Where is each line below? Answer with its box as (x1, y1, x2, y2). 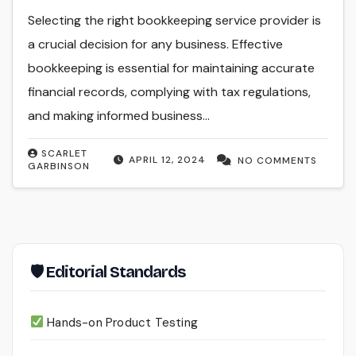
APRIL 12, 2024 (128, 153, 206, 166)
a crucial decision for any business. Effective (28, 35, 284, 52)
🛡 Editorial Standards (30, 261, 185, 281)
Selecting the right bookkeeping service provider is (28, 11, 322, 29)
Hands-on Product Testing (44, 314, 199, 331)
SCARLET (41, 146, 88, 160)
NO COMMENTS (237, 153, 317, 167)
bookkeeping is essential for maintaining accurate (28, 59, 315, 76)
